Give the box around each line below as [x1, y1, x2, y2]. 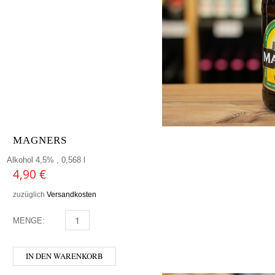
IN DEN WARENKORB [26, 250, 103, 261]
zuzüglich [13, 190, 47, 198]
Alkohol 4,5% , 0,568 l [7, 155, 85, 165]
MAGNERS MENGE [57, 215, 130, 225]
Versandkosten [47, 190, 96, 198]
